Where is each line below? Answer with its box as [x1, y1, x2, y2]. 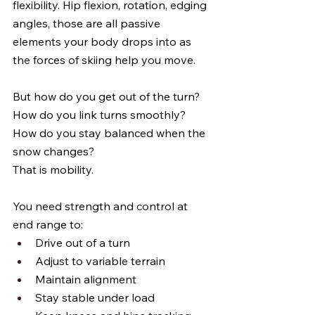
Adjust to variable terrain [35, 254, 165, 268]
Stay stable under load [35, 290, 155, 304]
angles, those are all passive [13, 16, 163, 30]
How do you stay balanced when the [13, 126, 208, 140]
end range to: [13, 217, 83, 231]
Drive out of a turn [35, 236, 130, 250]
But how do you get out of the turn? [13, 89, 202, 103]
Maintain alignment [35, 272, 136, 286]
